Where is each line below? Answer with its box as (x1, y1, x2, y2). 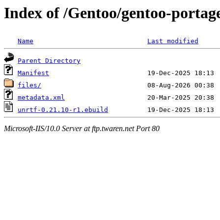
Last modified (147, 37, 198, 45)
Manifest (18, 69, 49, 77)
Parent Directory (18, 57, 81, 65)
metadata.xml (18, 94, 65, 102)
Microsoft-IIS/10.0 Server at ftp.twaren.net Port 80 (4, 124, 160, 133)
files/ (18, 82, 41, 89)
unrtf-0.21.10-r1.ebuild (18, 106, 108, 114)
